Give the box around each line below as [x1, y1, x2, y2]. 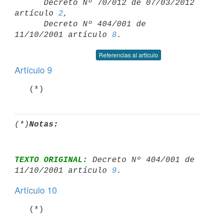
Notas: [29, 120, 58, 129]
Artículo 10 [15, 183, 57, 196]
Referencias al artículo [99, 51, 158, 59]
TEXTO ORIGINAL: [15, 155, 88, 164]
